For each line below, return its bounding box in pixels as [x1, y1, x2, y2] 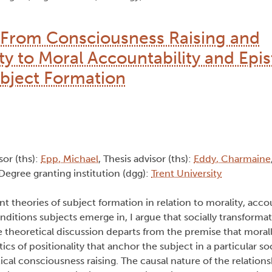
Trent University [151, 168, 222, 180]
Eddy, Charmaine [194, 153, 271, 165]
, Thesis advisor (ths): [98, 153, 194, 165]
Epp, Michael [41, 153, 98, 165]
